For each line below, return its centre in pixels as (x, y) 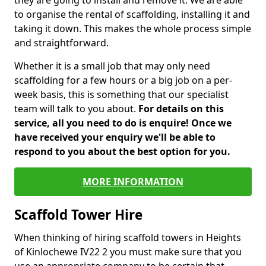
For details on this (181, 109)
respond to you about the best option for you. (122, 151)
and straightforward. (61, 43)
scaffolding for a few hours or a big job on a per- (123, 80)
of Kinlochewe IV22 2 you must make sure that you (128, 252)
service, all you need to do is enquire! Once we (123, 123)
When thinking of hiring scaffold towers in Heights (128, 237)
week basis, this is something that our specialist (121, 94)
